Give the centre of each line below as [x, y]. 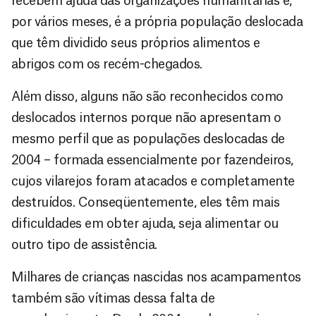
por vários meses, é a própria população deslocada [157, 22]
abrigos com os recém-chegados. [107, 64]
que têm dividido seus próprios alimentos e [136, 43]
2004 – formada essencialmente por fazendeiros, [152, 160]
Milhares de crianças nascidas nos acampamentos [156, 277]
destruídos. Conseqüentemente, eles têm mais [146, 202]
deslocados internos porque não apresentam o [146, 117]
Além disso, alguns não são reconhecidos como [147, 96]
